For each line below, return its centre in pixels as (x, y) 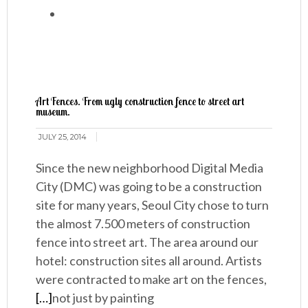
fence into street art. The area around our (147, 242)
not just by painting (103, 298)
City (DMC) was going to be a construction (149, 187)
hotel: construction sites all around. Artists (149, 261)
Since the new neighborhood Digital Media (150, 168)
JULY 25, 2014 (63, 137)
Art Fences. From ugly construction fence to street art (140, 102)
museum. (53, 112)
